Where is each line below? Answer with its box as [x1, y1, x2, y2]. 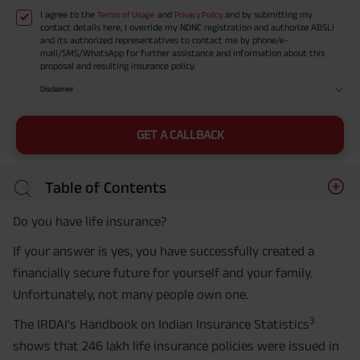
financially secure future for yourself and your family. [13, 265, 313, 280]
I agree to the [40, 9, 97, 20]
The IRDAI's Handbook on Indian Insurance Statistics [13, 317, 309, 331]
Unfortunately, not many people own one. [13, 287, 248, 301]
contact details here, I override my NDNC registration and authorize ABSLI [40, 22, 334, 33]
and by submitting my [223, 9, 313, 20]
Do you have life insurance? [13, 214, 166, 228]
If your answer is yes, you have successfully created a [13, 243, 314, 258]
